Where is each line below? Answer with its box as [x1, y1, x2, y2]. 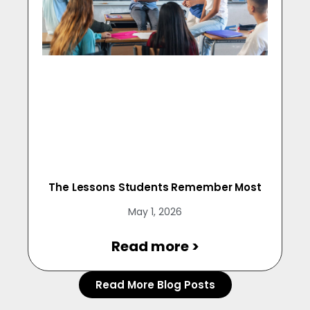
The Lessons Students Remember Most [48, 180, 262, 195]
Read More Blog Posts [95, 277, 215, 293]
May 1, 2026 [128, 205, 182, 219]
